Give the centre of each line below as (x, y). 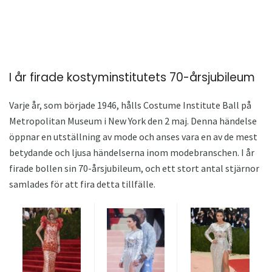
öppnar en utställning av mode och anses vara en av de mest (133, 136)
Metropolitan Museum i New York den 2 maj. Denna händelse (133, 121)
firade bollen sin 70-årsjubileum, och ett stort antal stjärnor (134, 168)
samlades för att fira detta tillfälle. (82, 184)
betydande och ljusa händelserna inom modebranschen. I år (132, 152)
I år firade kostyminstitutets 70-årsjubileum (132, 78)
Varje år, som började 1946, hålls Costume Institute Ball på (130, 105)
